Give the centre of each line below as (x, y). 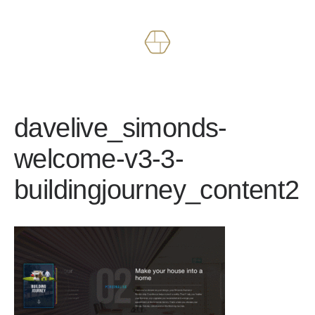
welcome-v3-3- (99, 159)
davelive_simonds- (120, 128)
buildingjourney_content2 (156, 189)
